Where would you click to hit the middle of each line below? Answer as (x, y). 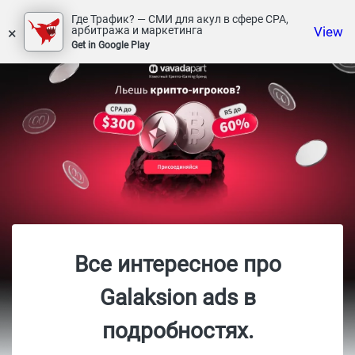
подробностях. (177, 331)
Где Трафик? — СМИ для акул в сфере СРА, (180, 19)
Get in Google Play (111, 45)
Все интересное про (177, 264)
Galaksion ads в (177, 298)
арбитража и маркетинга (137, 30)
